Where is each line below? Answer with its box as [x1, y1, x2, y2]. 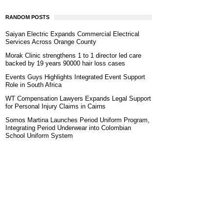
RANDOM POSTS [5, 14, 49, 20]
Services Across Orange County [5, 38, 96, 45]
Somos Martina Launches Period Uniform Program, [5, 116, 150, 124]
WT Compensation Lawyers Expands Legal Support [5, 95, 151, 102]
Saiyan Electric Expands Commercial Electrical [5, 30, 139, 38]
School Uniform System [5, 132, 73, 139]
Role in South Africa [5, 81, 62, 88]
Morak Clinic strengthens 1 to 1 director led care [5, 52, 141, 59]
